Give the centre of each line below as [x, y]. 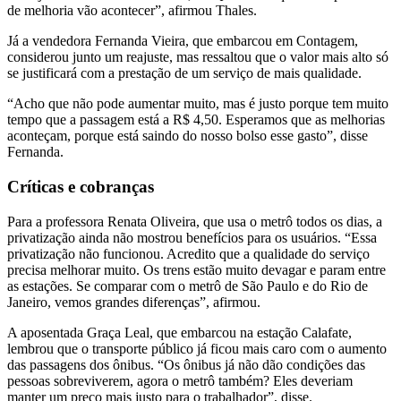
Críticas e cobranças [83, 187]
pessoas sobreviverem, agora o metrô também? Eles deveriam [180, 380]
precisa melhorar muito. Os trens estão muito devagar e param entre [196, 269]
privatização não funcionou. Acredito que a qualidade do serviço [188, 253]
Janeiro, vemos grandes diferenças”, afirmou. [136, 302]
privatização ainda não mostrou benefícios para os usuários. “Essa [192, 237]
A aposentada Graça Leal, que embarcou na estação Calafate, [179, 332]
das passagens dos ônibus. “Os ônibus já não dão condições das [186, 364]
